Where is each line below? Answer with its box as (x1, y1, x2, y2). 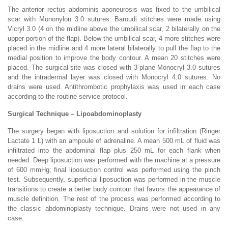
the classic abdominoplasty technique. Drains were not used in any (8, 204, 220, 212)
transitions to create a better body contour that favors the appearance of (8, 185, 220, 193)
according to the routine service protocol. (8, 92, 128, 100)
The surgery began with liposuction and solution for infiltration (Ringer (8, 127, 220, 135)
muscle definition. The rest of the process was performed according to (8, 194, 220, 203)
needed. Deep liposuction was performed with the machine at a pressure (8, 156, 220, 164)
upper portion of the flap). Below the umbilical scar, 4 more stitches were (8, 34, 220, 42)
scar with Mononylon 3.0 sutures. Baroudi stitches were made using (8, 15, 220, 23)
